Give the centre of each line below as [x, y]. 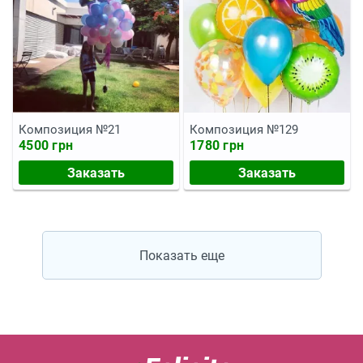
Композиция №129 [244, 130]
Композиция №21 [70, 130]
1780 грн [217, 145]
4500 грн [46, 145]
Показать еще [181, 255]
